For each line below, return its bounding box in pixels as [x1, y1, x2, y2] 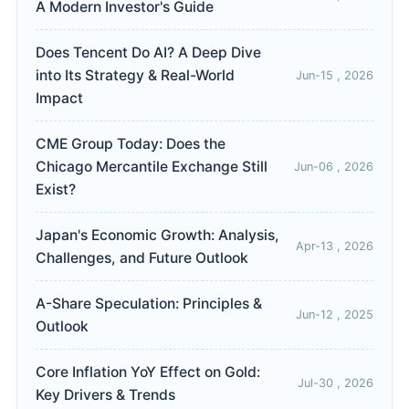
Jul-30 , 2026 [298, 376, 373, 391]
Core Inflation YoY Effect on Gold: [36, 363, 260, 382]
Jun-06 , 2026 [294, 159, 373, 173]
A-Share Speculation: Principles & [36, 295, 262, 313]
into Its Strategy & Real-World [36, 67, 235, 85]
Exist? [36, 181, 76, 199]
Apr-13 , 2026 [296, 239, 373, 254]
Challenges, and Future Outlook [36, 249, 248, 267]
